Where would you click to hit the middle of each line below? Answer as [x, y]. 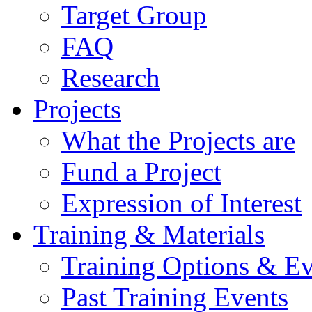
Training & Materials [149, 234]
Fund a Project [141, 172]
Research [111, 78]
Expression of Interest [181, 203]
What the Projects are [178, 140]
